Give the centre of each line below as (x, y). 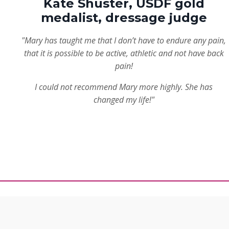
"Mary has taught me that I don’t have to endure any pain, (124, 41)
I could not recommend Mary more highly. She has (124, 87)
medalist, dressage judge (124, 18)
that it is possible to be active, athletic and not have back (124, 53)
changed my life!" (124, 100)
